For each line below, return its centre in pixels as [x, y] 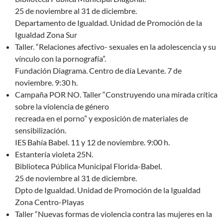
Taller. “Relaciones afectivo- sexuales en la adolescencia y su [115, 47]
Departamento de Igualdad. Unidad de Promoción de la [109, 23]
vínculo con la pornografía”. [60, 59]
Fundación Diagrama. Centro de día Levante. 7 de [98, 71]
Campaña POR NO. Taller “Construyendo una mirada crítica [116, 95]
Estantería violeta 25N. [54, 154]
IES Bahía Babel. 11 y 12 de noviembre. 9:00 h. [92, 142]
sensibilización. [41, 130]
